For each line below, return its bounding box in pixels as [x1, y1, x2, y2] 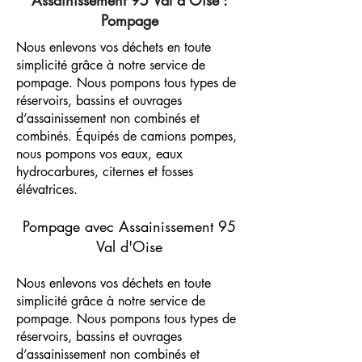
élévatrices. [16, 181, 78, 198]
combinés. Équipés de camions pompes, [16, 128, 237, 145]
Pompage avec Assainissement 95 [23, 217, 236, 236]
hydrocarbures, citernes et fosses [16, 163, 193, 180]
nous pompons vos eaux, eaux [16, 145, 183, 162]
